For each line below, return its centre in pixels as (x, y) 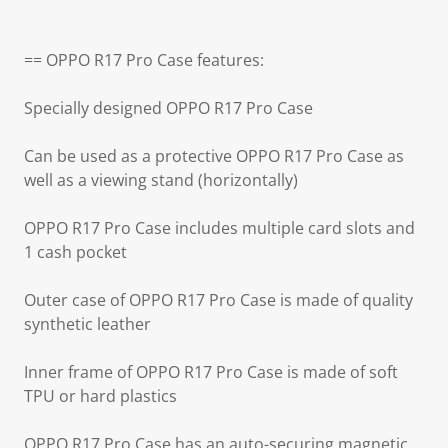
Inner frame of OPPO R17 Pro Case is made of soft (211, 372)
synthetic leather (87, 324)
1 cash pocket (75, 252)
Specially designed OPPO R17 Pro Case (168, 108)
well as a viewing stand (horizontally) (161, 180)
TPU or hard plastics (100, 396)
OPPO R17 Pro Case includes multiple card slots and (219, 228)
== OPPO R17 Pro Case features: (144, 60)
